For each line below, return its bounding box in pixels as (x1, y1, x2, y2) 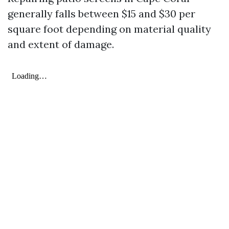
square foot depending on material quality (8, 22, 211, 35)
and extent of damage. (8, 38, 114, 51)
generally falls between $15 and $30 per (8, 7, 195, 20)
